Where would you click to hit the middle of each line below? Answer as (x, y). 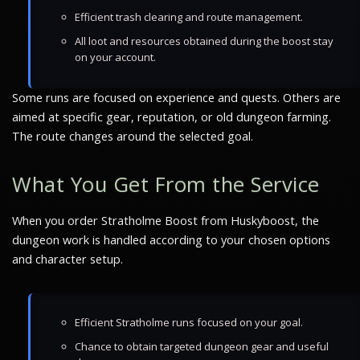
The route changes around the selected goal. (133, 136)
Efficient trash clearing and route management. (189, 17)
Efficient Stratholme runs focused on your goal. (189, 322)
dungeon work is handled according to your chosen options (171, 240)
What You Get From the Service (166, 184)
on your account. (115, 57)
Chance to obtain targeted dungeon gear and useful (202, 346)
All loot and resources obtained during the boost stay (204, 41)
